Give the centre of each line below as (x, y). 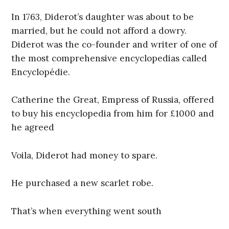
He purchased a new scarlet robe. (83, 183)
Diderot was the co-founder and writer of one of (114, 44)
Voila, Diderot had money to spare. (86, 155)
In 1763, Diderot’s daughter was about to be (103, 17)
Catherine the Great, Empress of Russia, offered (113, 100)
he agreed (33, 128)
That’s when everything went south (88, 211)
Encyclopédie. (41, 72)
